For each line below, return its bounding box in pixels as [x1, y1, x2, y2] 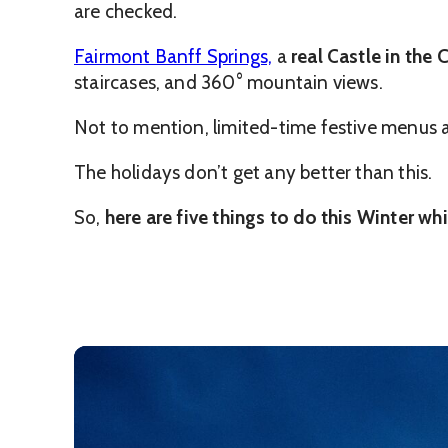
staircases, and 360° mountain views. [74, 70, 383, 94]
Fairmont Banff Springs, [74, 44, 273, 68]
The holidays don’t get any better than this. [74, 160, 433, 184]
